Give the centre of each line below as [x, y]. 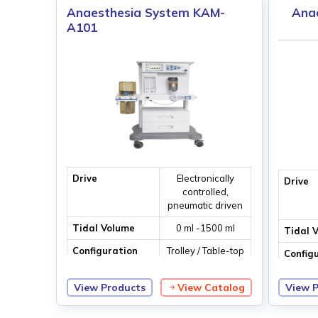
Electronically [205, 179]
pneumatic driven [205, 205]
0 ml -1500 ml [205, 228]
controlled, [205, 192]
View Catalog [211, 288]
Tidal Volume [103, 228]
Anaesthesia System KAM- [146, 13]
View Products [110, 288]
